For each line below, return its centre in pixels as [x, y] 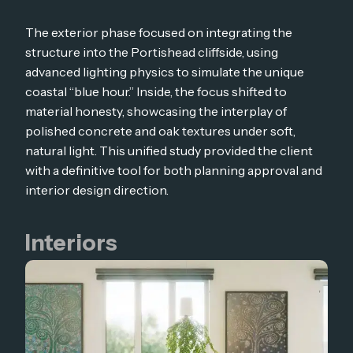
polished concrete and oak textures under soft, [160, 131]
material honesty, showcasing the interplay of [156, 111]
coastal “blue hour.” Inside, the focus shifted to [156, 92]
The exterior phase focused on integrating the [159, 33]
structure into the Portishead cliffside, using [152, 52]
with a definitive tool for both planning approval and [174, 171]
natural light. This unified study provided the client [169, 151]
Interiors [71, 243]
